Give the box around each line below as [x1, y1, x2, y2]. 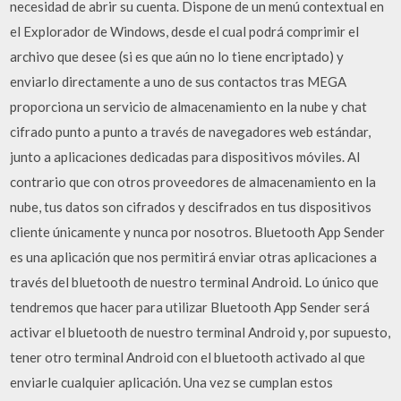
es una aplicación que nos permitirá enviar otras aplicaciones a [10, 249, 378, 265]
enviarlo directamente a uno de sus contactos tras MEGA [10, 73, 347, 90]
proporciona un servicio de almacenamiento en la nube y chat [10, 98, 368, 115]
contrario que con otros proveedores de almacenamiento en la [10, 174, 377, 190]
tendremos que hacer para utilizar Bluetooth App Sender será [10, 299, 371, 315]
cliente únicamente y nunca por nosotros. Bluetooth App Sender [10, 224, 386, 240]
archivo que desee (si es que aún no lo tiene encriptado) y [10, 48, 345, 64]
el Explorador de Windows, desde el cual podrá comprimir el [10, 23, 360, 39]
